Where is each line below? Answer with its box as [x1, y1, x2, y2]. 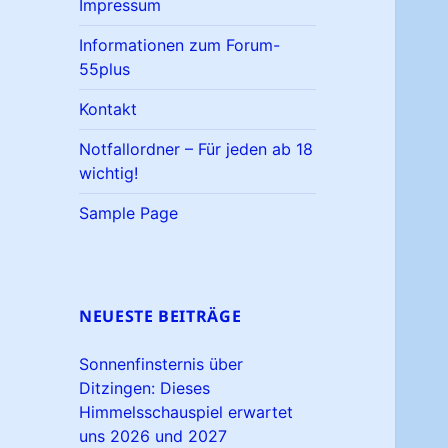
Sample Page [79, 203, 179, 224]
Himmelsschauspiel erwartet [79, 402, 294, 423]
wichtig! [79, 163, 139, 184]
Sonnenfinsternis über [79, 354, 244, 375]
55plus [79, 59, 131, 80]
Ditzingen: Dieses [79, 378, 211, 399]
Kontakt [79, 99, 138, 120]
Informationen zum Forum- [79, 35, 281, 56]
